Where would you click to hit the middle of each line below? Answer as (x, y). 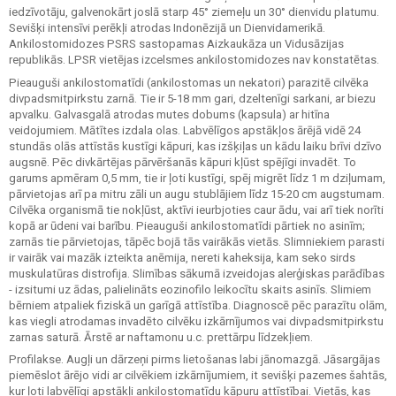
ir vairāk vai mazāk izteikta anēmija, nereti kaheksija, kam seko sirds (182, 257)
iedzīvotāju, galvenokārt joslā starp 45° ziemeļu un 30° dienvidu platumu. (194, 12)
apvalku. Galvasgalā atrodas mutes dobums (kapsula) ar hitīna (169, 114)
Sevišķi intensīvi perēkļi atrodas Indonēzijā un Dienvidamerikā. (167, 28)
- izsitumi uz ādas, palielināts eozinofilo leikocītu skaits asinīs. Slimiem (190, 289)
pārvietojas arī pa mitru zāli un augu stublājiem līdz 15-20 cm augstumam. (197, 194)
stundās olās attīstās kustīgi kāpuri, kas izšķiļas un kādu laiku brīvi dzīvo (195, 146)
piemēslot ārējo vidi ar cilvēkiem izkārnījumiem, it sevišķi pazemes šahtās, (198, 375)
